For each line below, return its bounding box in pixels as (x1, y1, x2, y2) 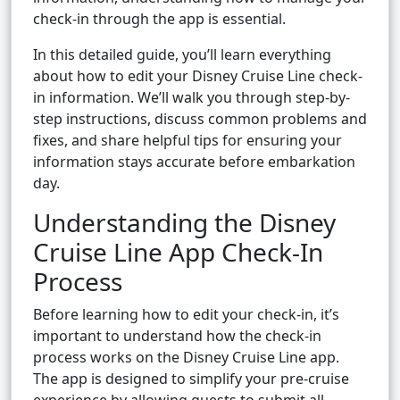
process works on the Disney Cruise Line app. (33, 347, 339, 368)
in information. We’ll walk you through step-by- (33, 87, 350, 108)
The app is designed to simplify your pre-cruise (33, 369, 349, 389)
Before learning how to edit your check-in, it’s (33, 304, 339, 325)
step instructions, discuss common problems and (33, 109, 367, 129)
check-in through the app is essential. (33, 9, 286, 29)
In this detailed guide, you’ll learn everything (33, 45, 331, 65)
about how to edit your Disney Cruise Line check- (33, 66, 362, 87)
